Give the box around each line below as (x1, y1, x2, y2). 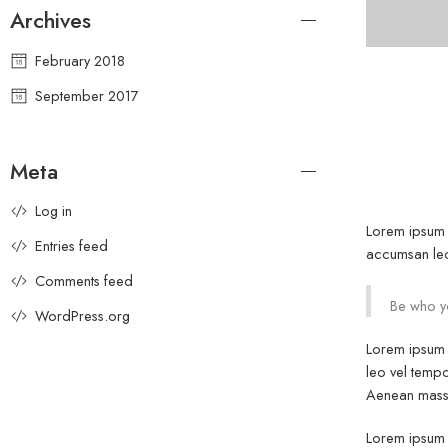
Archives (10, 4, 91, 36)
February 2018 (35, 49, 125, 71)
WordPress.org (35, 305, 130, 327)
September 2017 (35, 84, 139, 106)
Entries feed (35, 235, 108, 257)
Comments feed (35, 270, 133, 292)
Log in (35, 200, 72, 222)
